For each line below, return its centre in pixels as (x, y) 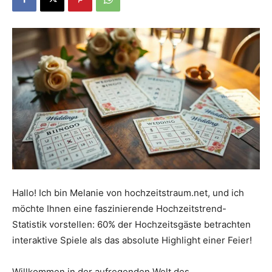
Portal (147, 66)
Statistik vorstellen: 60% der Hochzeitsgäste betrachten (131, 224)
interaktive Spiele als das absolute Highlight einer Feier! (132, 240)
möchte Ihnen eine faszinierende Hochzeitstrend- (119, 208)
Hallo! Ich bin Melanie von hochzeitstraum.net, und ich (128, 192)
